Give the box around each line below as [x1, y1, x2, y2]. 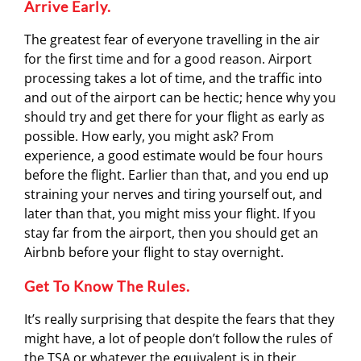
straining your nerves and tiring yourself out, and [24, 185, 322, 203]
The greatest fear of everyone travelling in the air [24, 31, 320, 48]
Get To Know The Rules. [24, 277, 190, 295]
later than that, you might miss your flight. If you [24, 205, 316, 222]
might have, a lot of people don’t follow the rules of [24, 330, 332, 347]
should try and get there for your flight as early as [24, 108, 325, 126]
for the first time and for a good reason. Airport [24, 50, 312, 68]
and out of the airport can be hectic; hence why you [24, 89, 336, 106]
